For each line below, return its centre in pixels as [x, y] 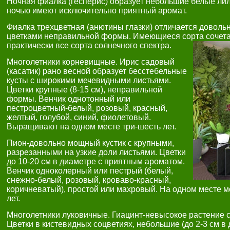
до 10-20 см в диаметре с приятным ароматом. [96, 161]
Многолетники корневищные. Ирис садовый [91, 62]
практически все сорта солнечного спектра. [89, 45]
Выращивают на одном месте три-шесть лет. [91, 127]
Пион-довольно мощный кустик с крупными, [90, 143]
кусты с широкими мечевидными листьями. [89, 80]
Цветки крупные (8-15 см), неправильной [84, 90]
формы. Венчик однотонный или [69, 99]
